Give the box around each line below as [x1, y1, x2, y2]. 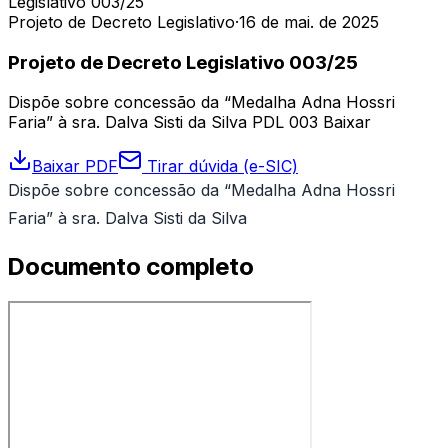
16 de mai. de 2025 [239, 12, 379, 32]
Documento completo [8, 252, 254, 282]
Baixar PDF [32, 156, 118, 177]
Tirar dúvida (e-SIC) [142, 156, 298, 177]
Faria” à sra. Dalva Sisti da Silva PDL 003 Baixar [8, 112, 371, 133]
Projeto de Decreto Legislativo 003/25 [8, 50, 358, 74]
